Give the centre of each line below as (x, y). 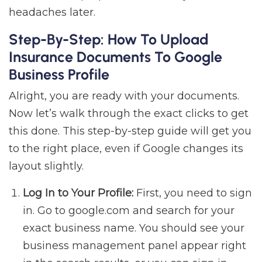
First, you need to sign (193, 193)
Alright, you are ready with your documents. (124, 96)
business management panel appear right (135, 246)
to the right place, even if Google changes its (126, 149)
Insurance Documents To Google (116, 57)
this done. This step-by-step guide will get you (130, 131)
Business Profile (59, 75)
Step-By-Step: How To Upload (109, 39)
